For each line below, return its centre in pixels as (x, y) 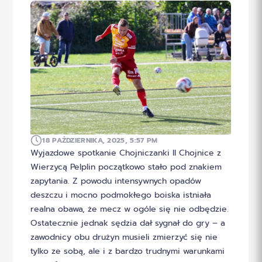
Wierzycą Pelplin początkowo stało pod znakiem (126, 167)
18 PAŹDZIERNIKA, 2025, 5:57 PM (100, 140)
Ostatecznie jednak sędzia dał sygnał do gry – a (128, 223)
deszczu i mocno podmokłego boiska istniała (121, 195)
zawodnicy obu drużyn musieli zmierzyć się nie (124, 237)
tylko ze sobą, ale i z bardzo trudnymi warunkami (128, 251)
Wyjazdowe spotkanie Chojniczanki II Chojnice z (126, 153)
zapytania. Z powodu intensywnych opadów (116, 181)
